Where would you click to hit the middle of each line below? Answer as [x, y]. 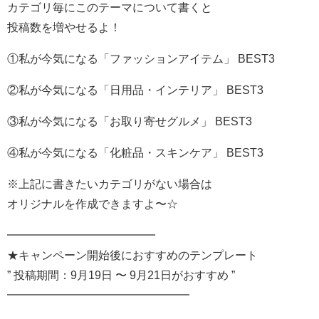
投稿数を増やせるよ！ [64, 27]
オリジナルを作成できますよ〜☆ [93, 204]
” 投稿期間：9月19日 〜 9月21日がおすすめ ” [121, 275]
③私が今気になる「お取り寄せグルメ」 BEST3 [130, 121]
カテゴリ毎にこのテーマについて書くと [110, 7]
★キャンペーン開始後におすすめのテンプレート [132, 255]
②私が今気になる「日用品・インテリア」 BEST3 [135, 90]
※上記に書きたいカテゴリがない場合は [110, 184]
